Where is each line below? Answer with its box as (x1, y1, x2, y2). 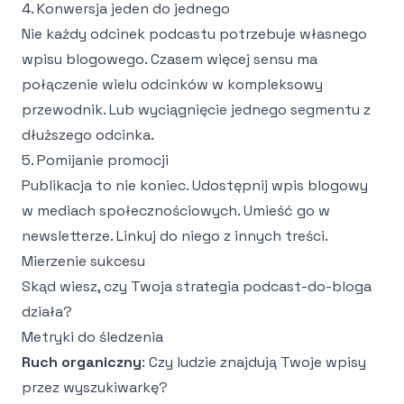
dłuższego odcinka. (22, 125, 154, 144)
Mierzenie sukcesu (22, 252, 145, 271)
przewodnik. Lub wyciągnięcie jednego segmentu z (22, 100, 371, 119)
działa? (22, 302, 72, 321)
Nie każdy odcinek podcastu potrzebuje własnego (22, 24, 367, 43)
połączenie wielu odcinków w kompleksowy (22, 75, 323, 94)
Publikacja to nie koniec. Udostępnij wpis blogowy (22, 176, 368, 195)
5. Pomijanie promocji (22, 151, 169, 170)
